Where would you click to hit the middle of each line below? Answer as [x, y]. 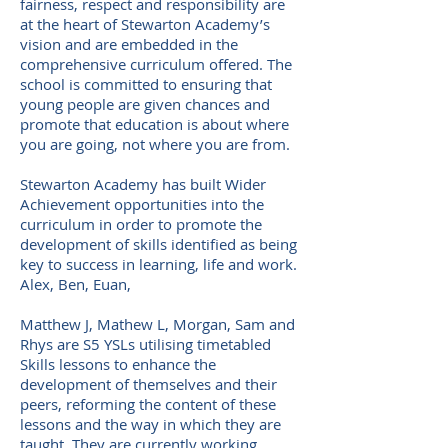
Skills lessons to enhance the [118, 364]
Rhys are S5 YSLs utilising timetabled [145, 344]
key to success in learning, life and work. [158, 264]
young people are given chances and [145, 104]
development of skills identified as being [158, 244]
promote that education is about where [154, 124]
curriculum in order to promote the [141, 224]
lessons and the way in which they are [150, 424]
